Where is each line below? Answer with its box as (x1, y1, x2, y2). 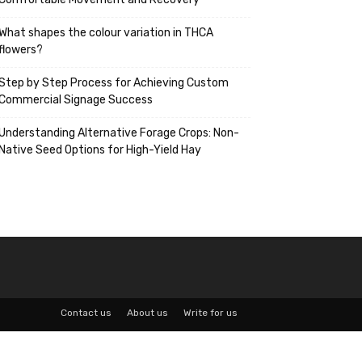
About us (127, 307, 168, 318)
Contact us (61, 307, 112, 318)
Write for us (183, 307, 238, 318)
